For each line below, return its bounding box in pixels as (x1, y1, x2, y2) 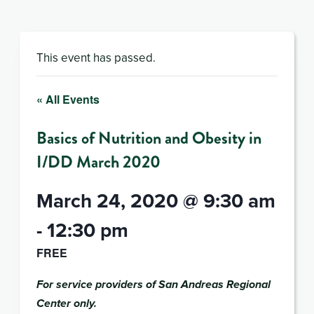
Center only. (36, 296, 97, 311)
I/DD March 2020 (36, 149, 161, 174)
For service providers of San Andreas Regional (36, 278, 271, 292)
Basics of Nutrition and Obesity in (36, 125, 261, 150)
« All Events (36, 90, 100, 107)
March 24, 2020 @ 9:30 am (36, 186, 275, 214)
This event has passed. (36, 48, 156, 66)
